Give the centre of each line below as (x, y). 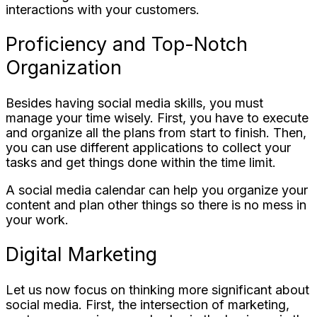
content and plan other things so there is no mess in (156, 204)
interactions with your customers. (103, 9)
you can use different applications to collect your (148, 147)
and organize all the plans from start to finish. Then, (156, 132)
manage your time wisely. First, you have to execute (157, 117)
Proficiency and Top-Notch (127, 45)
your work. (37, 219)
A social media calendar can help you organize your (157, 190)
